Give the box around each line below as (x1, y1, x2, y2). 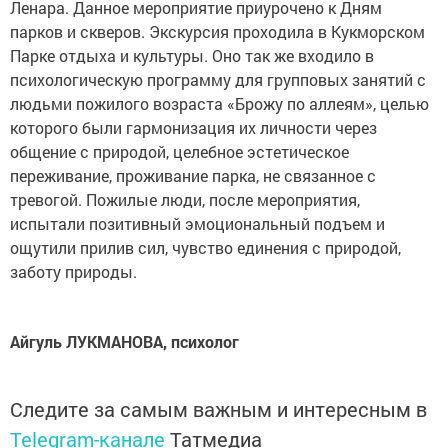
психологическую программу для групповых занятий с (10, 69, 426, 91)
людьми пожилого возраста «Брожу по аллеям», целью (10, 93, 429, 115)
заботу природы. (10, 261, 137, 283)
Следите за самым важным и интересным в (10, 396, 427, 423)
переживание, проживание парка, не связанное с (10, 165, 376, 187)
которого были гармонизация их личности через (10, 117, 377, 139)
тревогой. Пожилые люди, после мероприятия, (10, 189, 360, 211)
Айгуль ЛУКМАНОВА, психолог (10, 331, 239, 353)
